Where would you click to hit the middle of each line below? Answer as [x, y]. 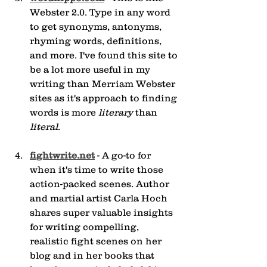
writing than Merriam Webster [104, 84]
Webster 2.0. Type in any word [101, 12]
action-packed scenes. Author [101, 184]
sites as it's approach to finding [105, 98]
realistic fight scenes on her [97, 241]
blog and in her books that [93, 255]
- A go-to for [124, 155]
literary [116, 112]
